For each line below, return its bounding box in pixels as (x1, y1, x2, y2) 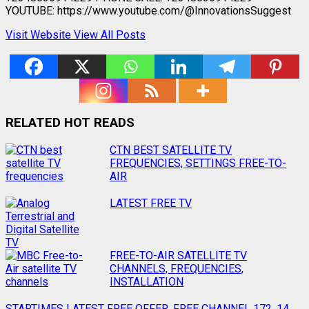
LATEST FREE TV (110, 197, 192, 210)
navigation (5, 162, 83, 182)
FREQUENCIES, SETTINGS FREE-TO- (110, 157, 287, 170)
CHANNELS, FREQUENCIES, (110, 262, 244, 276)
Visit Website (6, 28, 74, 41)
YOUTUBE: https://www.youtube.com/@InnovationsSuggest (6, 3, 291, 17)
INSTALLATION (110, 275, 184, 289)
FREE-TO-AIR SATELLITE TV (110, 249, 248, 263)
